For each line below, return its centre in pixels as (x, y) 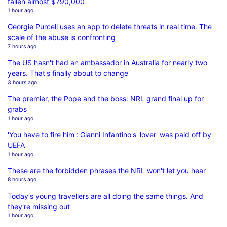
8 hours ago (22, 179)
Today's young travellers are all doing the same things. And (105, 196)
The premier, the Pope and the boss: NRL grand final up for (106, 98)
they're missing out (39, 206)
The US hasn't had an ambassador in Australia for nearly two (107, 62)
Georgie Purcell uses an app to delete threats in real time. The (110, 26)
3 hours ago (22, 82)
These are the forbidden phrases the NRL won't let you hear (107, 170)
